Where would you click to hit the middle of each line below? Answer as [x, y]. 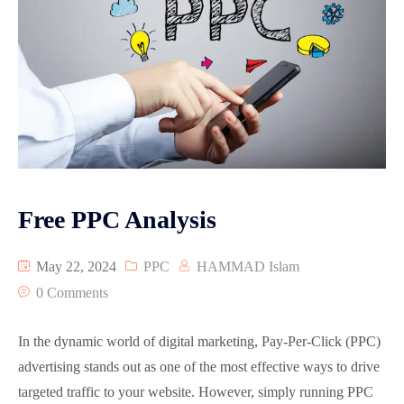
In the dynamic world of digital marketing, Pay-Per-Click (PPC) [199, 342]
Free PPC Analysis [117, 220]
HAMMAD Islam [248, 267]
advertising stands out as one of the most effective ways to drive [199, 367]
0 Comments [72, 293]
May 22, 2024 [74, 267]
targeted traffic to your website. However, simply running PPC [196, 392]
